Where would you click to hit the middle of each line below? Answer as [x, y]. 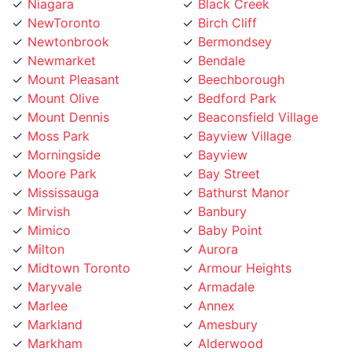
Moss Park [59, 117]
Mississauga [63, 173]
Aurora [218, 230]
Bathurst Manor [244, 173]
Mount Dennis [68, 98]
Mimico [49, 211]
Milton [46, 230]
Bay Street [229, 154]
